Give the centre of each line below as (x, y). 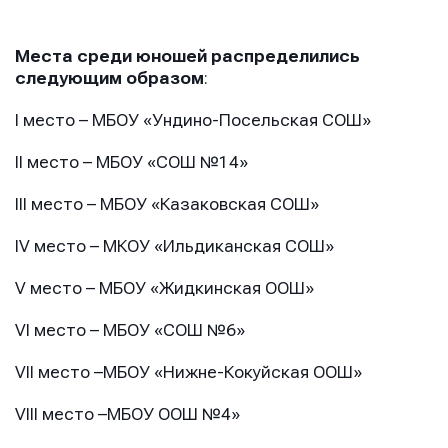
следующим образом (109, 79)
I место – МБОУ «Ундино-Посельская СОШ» (193, 121)
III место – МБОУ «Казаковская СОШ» (167, 205)
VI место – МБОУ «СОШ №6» (130, 331)
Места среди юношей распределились (187, 57)
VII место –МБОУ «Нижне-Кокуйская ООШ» (188, 373)
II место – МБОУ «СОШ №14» (131, 163)
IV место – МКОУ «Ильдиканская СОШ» (174, 247)
